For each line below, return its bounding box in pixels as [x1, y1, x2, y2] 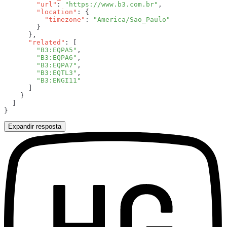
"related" [4, 38, 65, 46]
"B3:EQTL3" [4, 68, 77, 77]
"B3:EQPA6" [4, 53, 77, 61]
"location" [4, 8, 77, 16]
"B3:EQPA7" [4, 61, 77, 69]
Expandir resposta [8, 122, 61, 130]
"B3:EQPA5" [4, 46, 77, 54]
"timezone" [4, 15, 85, 23]
